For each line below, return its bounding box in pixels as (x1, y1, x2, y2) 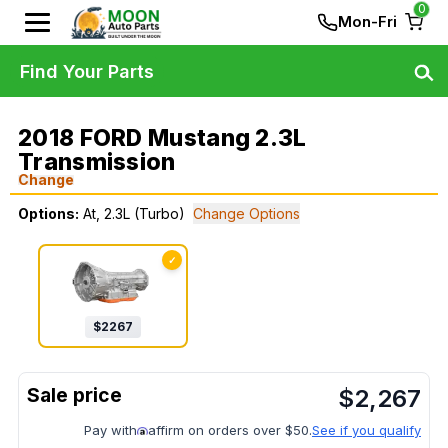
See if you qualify (312, 422, 421, 439)
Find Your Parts (20, 60, 154, 82)
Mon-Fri (338, 12, 397, 31)
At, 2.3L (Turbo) (83, 205, 185, 222)
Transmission (18, 148, 176, 176)
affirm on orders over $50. (148, 422, 312, 439)
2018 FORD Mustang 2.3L (18, 124, 307, 152)
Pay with (84, 422, 137, 439)
